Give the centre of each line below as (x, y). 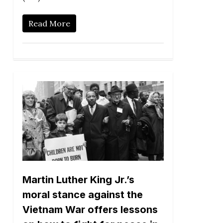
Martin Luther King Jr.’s (78, 180)
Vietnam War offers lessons (90, 210)
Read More (49, 24)
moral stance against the (82, 195)
